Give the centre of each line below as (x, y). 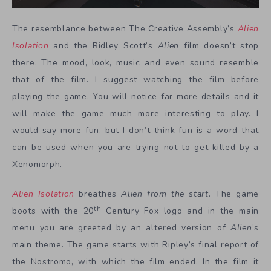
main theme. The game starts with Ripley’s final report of (135, 244)
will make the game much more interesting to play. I (135, 114)
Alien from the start (165, 194)
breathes (98, 194)
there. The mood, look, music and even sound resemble (135, 63)
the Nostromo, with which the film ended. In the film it (135, 261)
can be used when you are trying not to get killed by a (135, 148)
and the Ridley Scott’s (106, 46)
